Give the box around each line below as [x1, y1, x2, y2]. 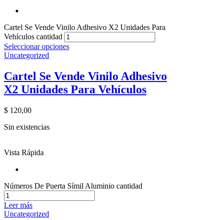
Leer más [4, 200, 32, 209]
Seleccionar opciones [4, 42, 69, 51]
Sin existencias [4, 122, 50, 131]
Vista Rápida [4, 148, 44, 157]
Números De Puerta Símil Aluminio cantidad [4, 181, 142, 190]
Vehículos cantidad [4, 32, 62, 41]
